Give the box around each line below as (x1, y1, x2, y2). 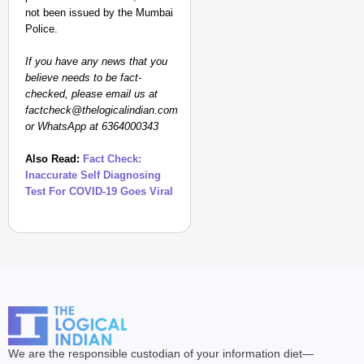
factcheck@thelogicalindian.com (25, 104, 178, 116)
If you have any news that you (25, 55, 167, 67)
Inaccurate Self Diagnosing (25, 169, 161, 181)
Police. (25, 23, 58, 35)
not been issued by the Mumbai (25, 6, 173, 19)
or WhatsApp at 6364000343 (25, 120, 158, 132)
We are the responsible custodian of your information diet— (8, 347, 314, 360)
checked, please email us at (25, 88, 158, 100)
